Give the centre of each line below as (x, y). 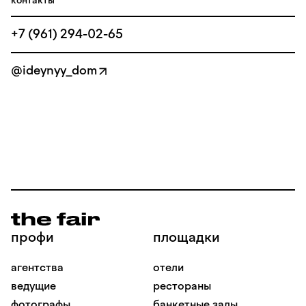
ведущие (33, 286)
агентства (37, 267)
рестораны (182, 286)
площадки (186, 237)
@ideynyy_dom (54, 70)
